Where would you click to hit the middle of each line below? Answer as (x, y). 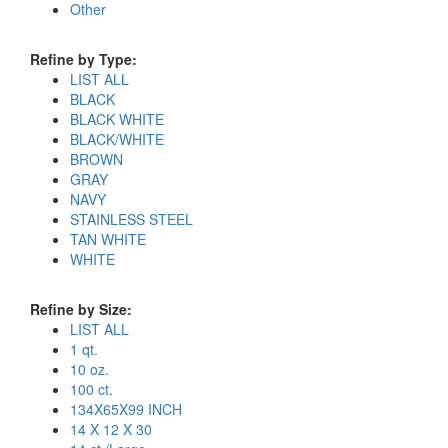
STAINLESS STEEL (131, 219)
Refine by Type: (83, 59)
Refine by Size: (81, 309)
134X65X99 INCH (126, 409)
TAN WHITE (108, 239)
